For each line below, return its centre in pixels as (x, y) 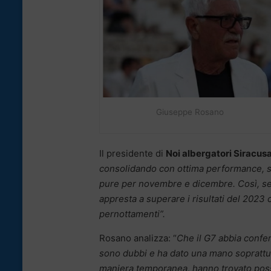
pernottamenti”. (132, 214)
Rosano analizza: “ (138, 238)
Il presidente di (132, 154)
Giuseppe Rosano (190, 112)
